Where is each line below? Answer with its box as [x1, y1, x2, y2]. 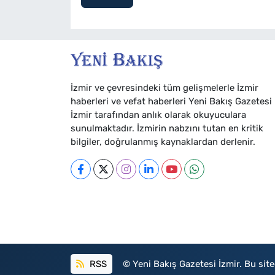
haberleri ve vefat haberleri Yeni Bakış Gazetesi [70, 95, 272, 107]
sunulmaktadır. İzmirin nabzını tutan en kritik [70, 122, 263, 134]
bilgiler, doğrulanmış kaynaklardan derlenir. [70, 136, 255, 147]
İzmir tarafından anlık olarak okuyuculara [70, 109, 246, 120]
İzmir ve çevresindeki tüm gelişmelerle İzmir [70, 82, 258, 93]
